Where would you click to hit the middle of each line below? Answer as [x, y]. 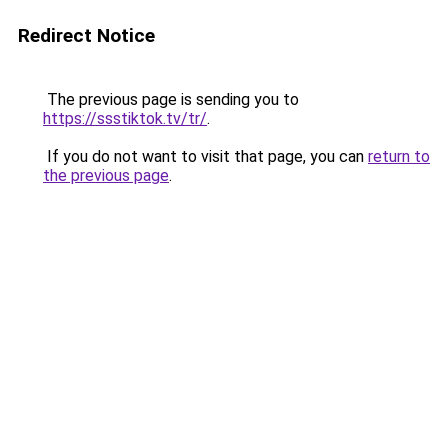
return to [399, 156]
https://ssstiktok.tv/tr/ [125, 118]
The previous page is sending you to [171, 99]
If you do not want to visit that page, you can [205, 156]
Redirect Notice [86, 35]
